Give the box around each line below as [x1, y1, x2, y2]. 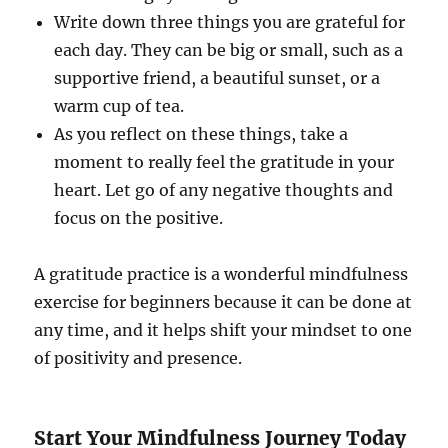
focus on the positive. [54, 208, 224, 229]
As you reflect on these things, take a [54, 124, 349, 145]
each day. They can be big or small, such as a [54, 40, 404, 61]
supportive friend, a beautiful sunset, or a [54, 68, 381, 89]
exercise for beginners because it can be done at [34, 292, 413, 313]
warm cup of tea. [54, 96, 185, 117]
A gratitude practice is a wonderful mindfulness [34, 264, 409, 285]
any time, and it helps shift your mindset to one [34, 320, 413, 341]
